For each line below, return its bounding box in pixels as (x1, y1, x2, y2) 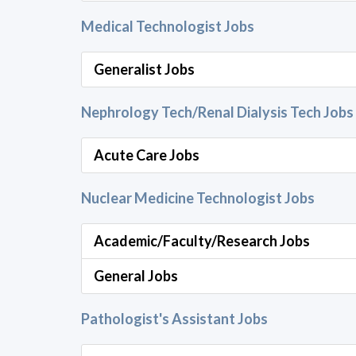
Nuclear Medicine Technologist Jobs (81, 189, 315, 207)
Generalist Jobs (94, 60, 195, 78)
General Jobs (94, 267, 178, 284)
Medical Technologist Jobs (81, 17, 254, 35)
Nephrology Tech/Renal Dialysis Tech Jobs (81, 103, 354, 121)
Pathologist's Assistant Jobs (81, 310, 268, 327)
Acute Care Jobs (94, 146, 199, 164)
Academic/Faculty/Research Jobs (94, 232, 310, 250)
